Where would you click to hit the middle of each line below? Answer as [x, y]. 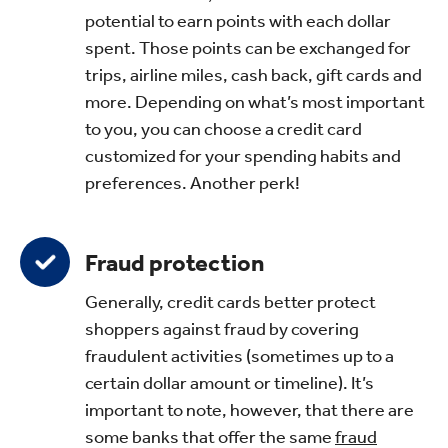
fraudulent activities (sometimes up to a [239, 355]
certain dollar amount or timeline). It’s [229, 382]
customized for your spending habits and [243, 155]
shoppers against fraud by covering [222, 328]
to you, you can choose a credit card [223, 128]
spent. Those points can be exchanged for [248, 47]
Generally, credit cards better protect [230, 301]
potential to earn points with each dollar [238, 20]
